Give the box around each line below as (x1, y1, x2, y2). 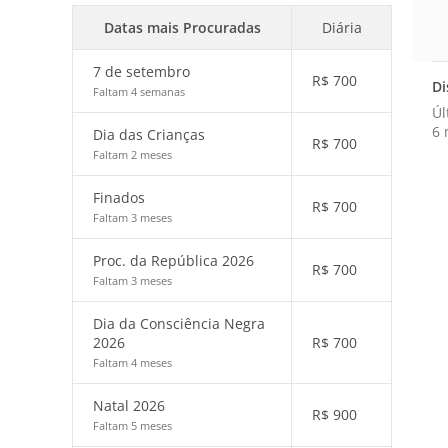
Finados (93, 188, 145, 207)
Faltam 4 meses (93, 355, 172, 370)
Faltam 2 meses (93, 147, 172, 162)
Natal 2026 (93, 396, 165, 415)
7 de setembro (93, 62, 190, 81)
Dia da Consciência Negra (93, 314, 265, 333)
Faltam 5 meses (93, 418, 172, 433)
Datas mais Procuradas (103, 18, 261, 37)
